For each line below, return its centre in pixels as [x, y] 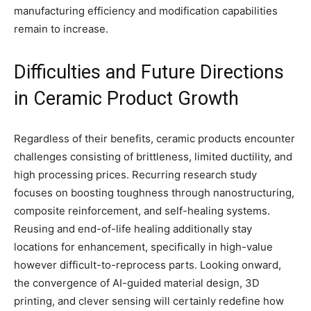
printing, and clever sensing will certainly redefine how [149, 301]
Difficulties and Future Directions [149, 72]
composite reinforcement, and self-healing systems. [142, 210]
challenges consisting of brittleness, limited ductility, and [153, 156]
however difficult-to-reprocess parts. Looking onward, [148, 264]
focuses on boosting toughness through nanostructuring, [154, 192]
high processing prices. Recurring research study [135, 174]
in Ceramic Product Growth [126, 98]
